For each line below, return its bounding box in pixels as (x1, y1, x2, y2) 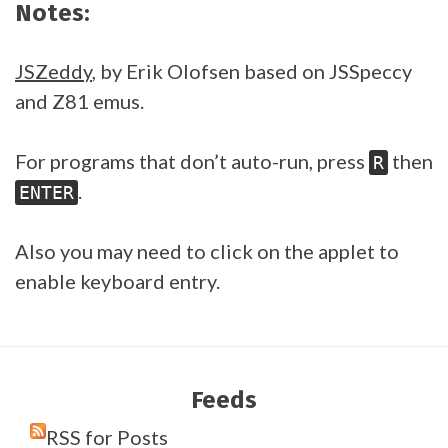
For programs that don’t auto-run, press (15, 149, 369, 173)
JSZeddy (15, 59, 92, 83)
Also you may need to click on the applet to (15, 239, 399, 263)
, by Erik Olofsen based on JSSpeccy (92, 59, 412, 83)
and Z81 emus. (15, 89, 144, 113)
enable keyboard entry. (15, 269, 220, 293)
